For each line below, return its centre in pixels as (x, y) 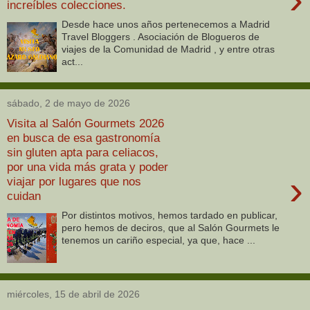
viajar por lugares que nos (74, 181)
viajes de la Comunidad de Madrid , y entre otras (168, 49)
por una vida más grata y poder (88, 166)
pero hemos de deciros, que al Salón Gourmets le (171, 228)
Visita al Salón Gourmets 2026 (85, 123)
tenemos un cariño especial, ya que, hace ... (159, 240)
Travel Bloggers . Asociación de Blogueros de (161, 37)
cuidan (24, 195)
